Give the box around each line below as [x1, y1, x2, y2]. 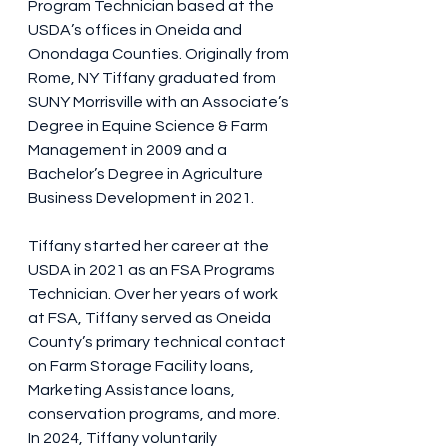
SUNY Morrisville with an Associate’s [28, 94, 292, 111]
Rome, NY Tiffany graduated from [28, 70, 279, 87]
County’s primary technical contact [28, 334, 289, 351]
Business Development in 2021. [28, 190, 254, 207]
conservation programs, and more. [28, 406, 283, 423]
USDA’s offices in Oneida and [28, 22, 245, 39]
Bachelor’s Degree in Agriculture [28, 166, 266, 183]
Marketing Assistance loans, [28, 382, 238, 399]
